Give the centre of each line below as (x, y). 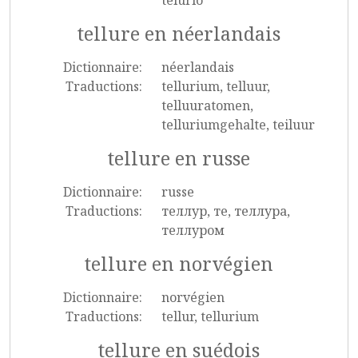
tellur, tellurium (210, 316)
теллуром (193, 230)
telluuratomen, (207, 105)
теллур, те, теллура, (225, 211)
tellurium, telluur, (215, 86)
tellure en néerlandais (179, 34)
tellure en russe (179, 158)
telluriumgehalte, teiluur (238, 125)
